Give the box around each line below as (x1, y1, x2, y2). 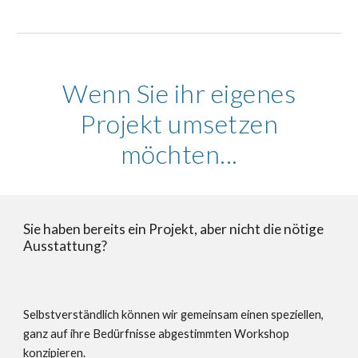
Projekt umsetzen (80, 108, 278, 139)
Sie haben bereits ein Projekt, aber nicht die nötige (23, 221, 324, 237)
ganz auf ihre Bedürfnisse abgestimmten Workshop (23, 327, 290, 340)
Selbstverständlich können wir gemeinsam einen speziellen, (23, 308, 324, 321)
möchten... (120, 138, 238, 169)
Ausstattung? (23, 237, 110, 254)
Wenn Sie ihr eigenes (62, 78, 296, 109)
